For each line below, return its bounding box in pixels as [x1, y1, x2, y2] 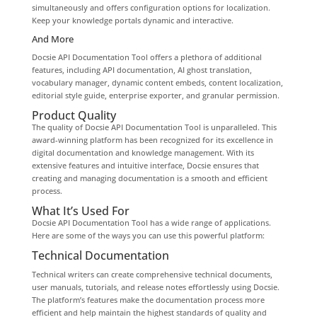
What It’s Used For [31, 202, 129, 219]
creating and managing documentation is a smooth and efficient [31, 172, 267, 183]
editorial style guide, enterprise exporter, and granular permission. [31, 89, 279, 100]
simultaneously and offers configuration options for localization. [31, 1, 270, 13]
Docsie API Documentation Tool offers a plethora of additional [31, 51, 262, 62]
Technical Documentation [31, 247, 169, 263]
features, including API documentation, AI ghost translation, [31, 64, 252, 75]
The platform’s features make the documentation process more [31, 294, 265, 305]
